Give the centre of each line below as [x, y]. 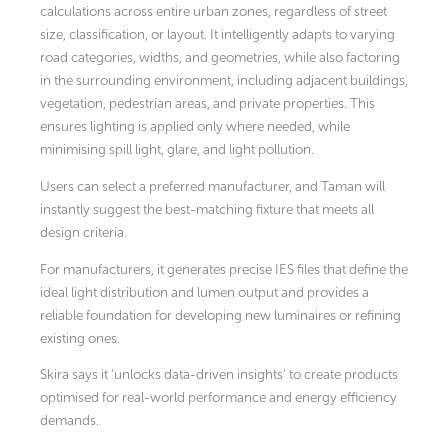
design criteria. [83, 232]
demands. [69, 421]
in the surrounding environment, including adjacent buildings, [224, 81]
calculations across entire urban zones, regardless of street [213, 12]
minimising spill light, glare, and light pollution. [177, 150]
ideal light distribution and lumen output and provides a [204, 292]
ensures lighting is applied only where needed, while [195, 127]
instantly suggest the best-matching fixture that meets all [207, 209]
